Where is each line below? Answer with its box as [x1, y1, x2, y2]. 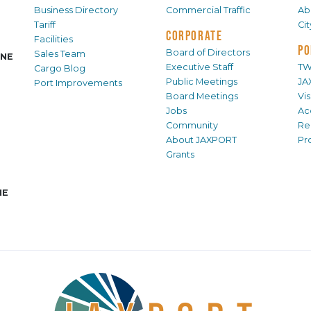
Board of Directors [166, 47, 250, 58]
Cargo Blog [34, 63, 85, 74]
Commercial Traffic [166, 5, 251, 16]
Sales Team [34, 49, 85, 60]
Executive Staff [166, 62, 233, 73]
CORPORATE [166, 28, 223, 44]
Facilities [34, 34, 73, 45]
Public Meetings [166, 76, 237, 87]
